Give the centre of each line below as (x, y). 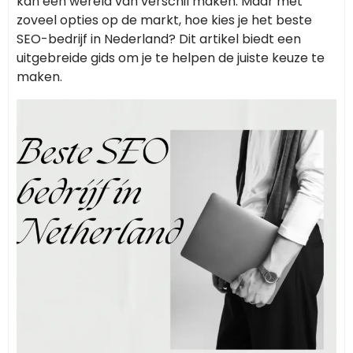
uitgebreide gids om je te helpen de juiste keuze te (171, 58)
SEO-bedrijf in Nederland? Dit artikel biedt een (159, 39)
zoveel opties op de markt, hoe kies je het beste (164, 20)
